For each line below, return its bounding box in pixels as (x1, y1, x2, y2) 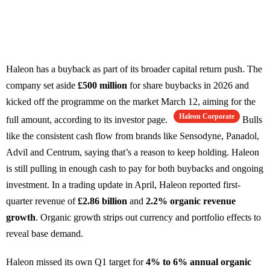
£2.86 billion (78, 196, 127, 207)
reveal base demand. (6, 228, 83, 239)
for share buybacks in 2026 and (127, 80, 249, 91)
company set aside (6, 80, 78, 91)
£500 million (78, 80, 127, 91)
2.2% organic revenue (146, 196, 236, 207)
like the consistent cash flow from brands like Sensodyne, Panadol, (6, 131, 259, 142)
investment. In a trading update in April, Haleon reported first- (6, 180, 240, 190)
